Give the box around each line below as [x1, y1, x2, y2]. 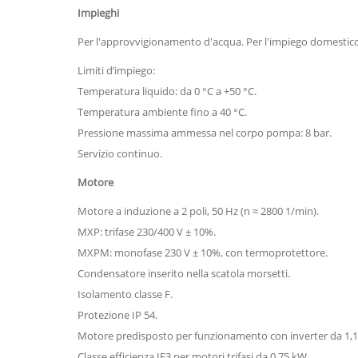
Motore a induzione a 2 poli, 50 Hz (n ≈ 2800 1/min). [78, 204, 319, 218]
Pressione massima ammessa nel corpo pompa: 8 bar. [78, 125, 332, 140]
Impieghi [78, 6, 119, 20]
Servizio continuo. [78, 146, 162, 161]
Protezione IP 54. [78, 308, 157, 322]
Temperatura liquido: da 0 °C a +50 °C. [78, 84, 257, 98]
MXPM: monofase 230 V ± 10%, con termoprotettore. [78, 245, 328, 260]
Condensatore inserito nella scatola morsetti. [78, 266, 290, 280]
